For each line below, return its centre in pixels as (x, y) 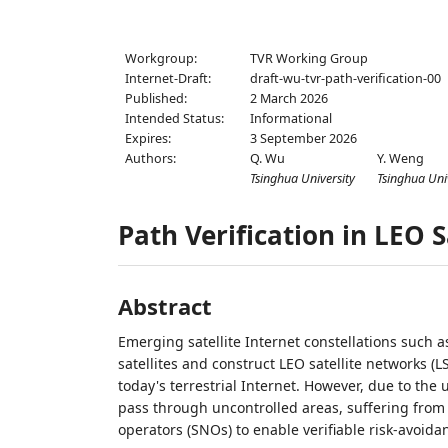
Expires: (147, 138)
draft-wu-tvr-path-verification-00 (346, 78)
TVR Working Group (309, 58)
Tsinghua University (303, 178)
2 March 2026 (289, 98)
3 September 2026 (304, 138)
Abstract (164, 306)
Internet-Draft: (167, 78)
